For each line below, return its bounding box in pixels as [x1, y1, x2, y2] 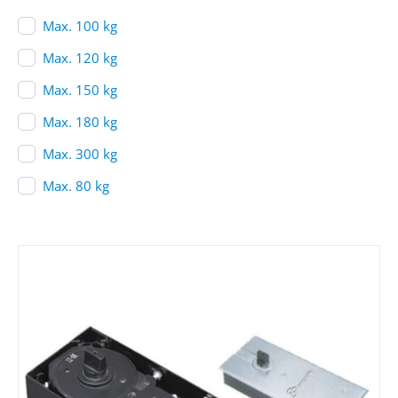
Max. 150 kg [42, 80, 117, 99]
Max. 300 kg [42, 144, 117, 163]
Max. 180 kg [42, 112, 117, 131]
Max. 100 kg [42, 16, 117, 35]
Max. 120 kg [42, 48, 117, 67]
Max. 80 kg [42, 176, 109, 195]
